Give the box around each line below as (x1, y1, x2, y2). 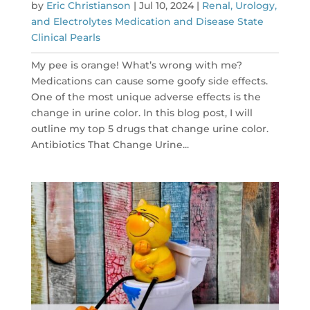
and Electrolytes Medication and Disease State (30, 15, 264, 28)
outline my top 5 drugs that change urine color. (30, 122, 268, 136)
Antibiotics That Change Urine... (30, 138, 189, 152)
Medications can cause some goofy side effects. (30, 75, 268, 88)
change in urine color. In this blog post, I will (30, 107, 253, 120)
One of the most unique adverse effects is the (30, 91, 261, 104)
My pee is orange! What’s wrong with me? (30, 59, 242, 72)
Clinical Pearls (30, 31, 100, 44)
